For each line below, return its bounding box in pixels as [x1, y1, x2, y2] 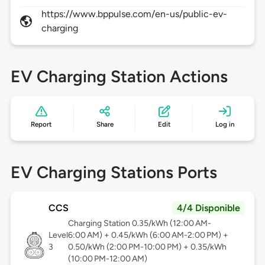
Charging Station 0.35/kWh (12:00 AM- [67, 218, 211, 229]
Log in [215, 120, 234, 129]
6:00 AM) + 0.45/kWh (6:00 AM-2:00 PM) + [67, 230, 228, 241]
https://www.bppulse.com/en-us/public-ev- [41, 8, 228, 20]
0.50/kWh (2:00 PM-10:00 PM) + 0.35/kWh [67, 242, 227, 253]
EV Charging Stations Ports [10, 162, 217, 183]
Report [31, 120, 52, 129]
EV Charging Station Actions [10, 66, 228, 87]
